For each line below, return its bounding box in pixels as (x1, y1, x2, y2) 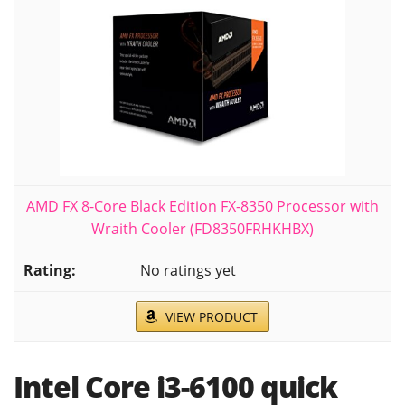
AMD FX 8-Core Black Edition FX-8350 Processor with (26, 196, 379, 217)
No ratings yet (140, 260, 236, 281)
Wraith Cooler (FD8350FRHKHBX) (91, 219, 314, 240)
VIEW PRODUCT (165, 308, 258, 326)
